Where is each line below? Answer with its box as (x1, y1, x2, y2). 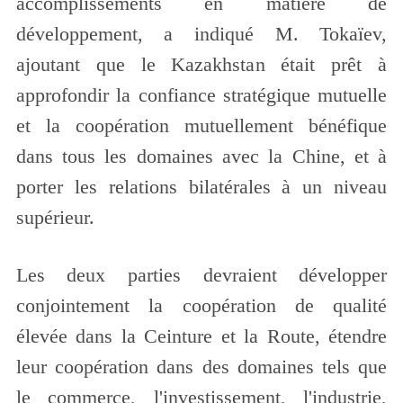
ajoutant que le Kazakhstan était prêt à (15, 53, 388, 76)
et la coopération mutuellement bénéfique (15, 114, 388, 137)
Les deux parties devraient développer (15, 264, 388, 286)
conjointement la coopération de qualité (15, 294, 388, 317)
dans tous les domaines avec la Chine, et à (15, 145, 388, 167)
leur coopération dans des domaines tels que (15, 355, 388, 378)
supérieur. (15, 206, 94, 228)
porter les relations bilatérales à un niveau (15, 175, 388, 198)
